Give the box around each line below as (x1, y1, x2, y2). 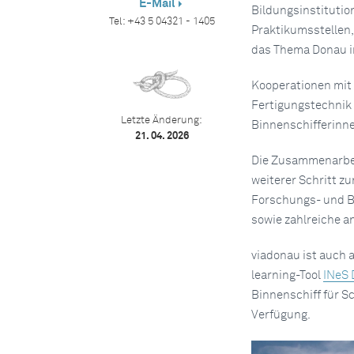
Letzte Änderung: (121, 115, 203, 126)
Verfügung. (250, 309, 311, 321)
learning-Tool (250, 269, 323, 281)
